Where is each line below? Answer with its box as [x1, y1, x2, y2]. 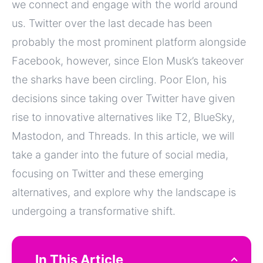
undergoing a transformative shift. [12, 204, 176, 217]
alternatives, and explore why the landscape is [12, 186, 236, 198]
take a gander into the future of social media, [12, 148, 228, 161]
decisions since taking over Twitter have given [12, 92, 235, 104]
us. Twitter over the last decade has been [12, 16, 212, 29]
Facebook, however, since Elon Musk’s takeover [12, 54, 244, 67]
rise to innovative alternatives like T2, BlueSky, [12, 110, 235, 123]
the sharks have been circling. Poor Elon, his [12, 73, 227, 86]
